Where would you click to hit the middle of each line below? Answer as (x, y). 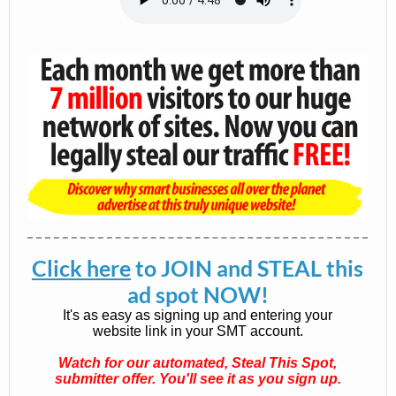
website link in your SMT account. (198, 331)
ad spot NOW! (198, 294)
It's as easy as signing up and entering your (198, 315)
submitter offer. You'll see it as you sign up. (198, 379)
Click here (81, 268)
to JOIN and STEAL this (247, 268)
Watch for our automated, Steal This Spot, (198, 363)
